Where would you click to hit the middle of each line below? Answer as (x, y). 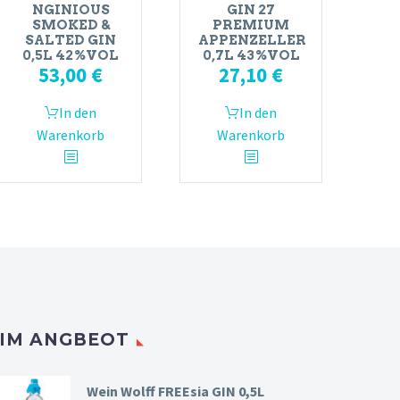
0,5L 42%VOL (71, 56)
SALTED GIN (71, 41)
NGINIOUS (71, 10)
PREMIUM (251, 25)
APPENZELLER (252, 41)
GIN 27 (251, 10)
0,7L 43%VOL (251, 56)
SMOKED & (71, 25)
